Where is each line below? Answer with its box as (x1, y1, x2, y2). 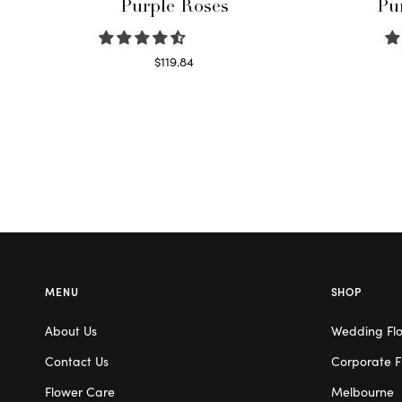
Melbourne (330, 381, 394, 400)
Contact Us (45, 351, 109, 370)
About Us (45, 320, 97, 339)
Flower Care (45, 381, 115, 400)
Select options (134, 72, 215, 91)
